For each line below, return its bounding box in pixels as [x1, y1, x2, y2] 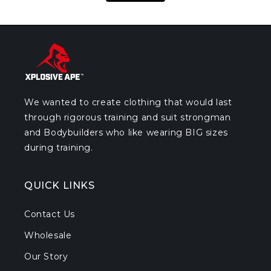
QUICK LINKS [24, 179, 95, 191]
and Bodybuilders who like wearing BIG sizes [24, 126, 228, 138]
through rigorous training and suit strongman [24, 111, 231, 123]
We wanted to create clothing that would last [24, 96, 232, 108]
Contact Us [24, 208, 75, 220]
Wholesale [24, 229, 72, 241]
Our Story [24, 250, 68, 262]
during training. [24, 142, 93, 153]
